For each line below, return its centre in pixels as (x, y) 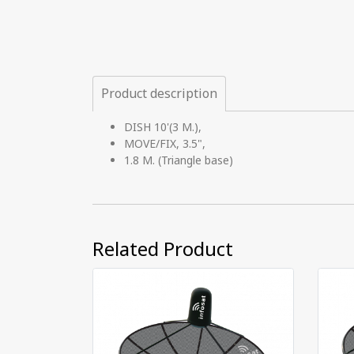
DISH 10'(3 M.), (163, 128)
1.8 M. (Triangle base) (179, 161)
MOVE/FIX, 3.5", (165, 144)
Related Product (163, 250)
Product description (159, 94)
